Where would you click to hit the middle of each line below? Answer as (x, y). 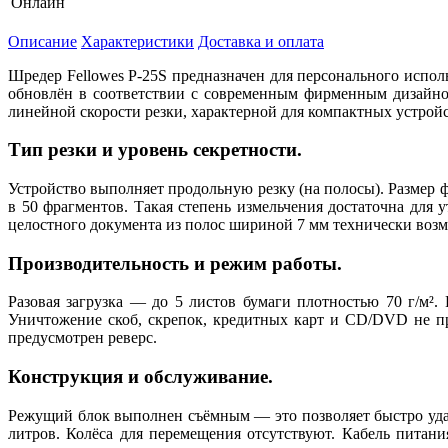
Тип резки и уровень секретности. (155, 150)
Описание (42, 41)
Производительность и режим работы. (175, 263)
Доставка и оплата (261, 41)
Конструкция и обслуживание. (140, 377)
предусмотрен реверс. (82, 338)
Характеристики (137, 41)
